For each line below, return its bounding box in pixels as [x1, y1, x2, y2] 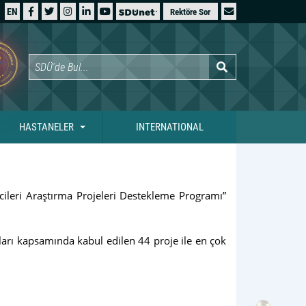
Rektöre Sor [170, 7, 211, 18]
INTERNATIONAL [136, 120, 204, 133]
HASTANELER [18, 120, 74, 133]
